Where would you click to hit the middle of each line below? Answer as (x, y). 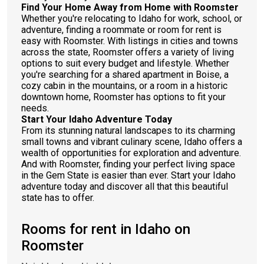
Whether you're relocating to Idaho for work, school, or (132, 19)
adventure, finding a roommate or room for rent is (121, 30)
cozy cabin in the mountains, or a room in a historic (124, 86)
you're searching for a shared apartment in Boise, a (125, 75)
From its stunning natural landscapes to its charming (128, 131)
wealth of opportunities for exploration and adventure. (131, 153)
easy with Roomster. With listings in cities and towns (130, 41)
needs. (35, 108)
